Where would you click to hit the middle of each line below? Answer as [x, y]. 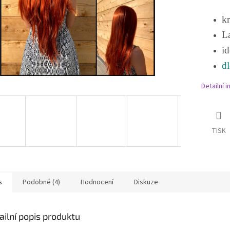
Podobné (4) [41, 182]
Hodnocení [97, 182]
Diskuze [146, 182]
